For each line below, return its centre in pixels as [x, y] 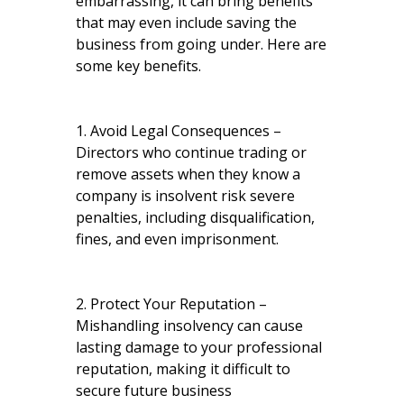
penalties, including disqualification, [195, 217]
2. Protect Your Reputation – [171, 303]
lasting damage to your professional [199, 347]
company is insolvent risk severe [185, 195]
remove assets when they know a [188, 174]
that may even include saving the [186, 22]
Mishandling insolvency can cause [189, 325]
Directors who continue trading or [191, 152]
